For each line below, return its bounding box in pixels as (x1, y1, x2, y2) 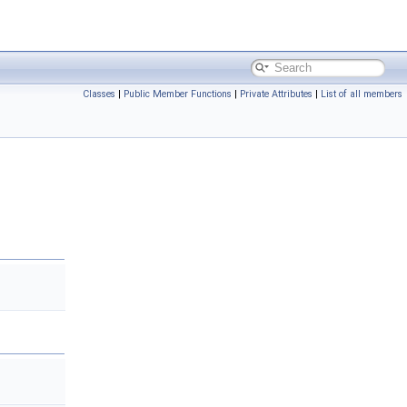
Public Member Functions (124, 88, 232, 100)
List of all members (321, 88, 402, 100)
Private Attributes (240, 88, 313, 100)
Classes (83, 88, 115, 100)
